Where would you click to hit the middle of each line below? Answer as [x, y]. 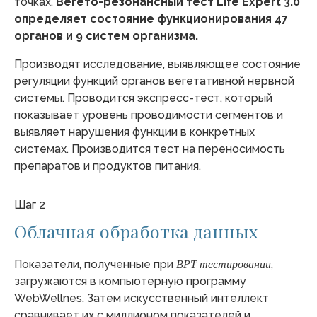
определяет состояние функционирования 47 [151, 18]
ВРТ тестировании [224, 264]
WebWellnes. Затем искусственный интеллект [142, 298]
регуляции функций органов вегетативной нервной [154, 81]
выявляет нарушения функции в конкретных [134, 132]
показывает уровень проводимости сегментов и [149, 115]
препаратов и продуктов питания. [108, 166]
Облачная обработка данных [136, 231]
